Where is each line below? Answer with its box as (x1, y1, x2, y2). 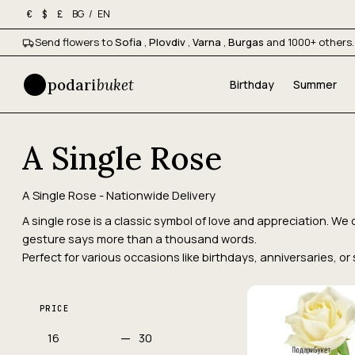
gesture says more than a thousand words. (22, 231, 257, 246)
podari (48, 74, 97, 94)
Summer (292, 77, 337, 92)
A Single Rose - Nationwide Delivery (22, 187, 216, 204)
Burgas (228, 35, 266, 49)
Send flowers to (35, 35, 115, 49)
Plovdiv (149, 35, 188, 49)
